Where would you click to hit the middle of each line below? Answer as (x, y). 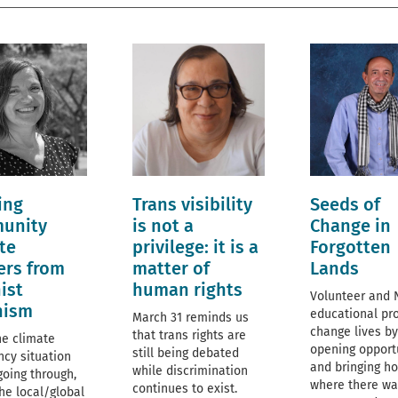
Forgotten (350, 247)
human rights (187, 290)
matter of (171, 269)
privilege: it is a (195, 247)
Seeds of (345, 205)
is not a (163, 226)
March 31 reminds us (191, 318)
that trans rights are (189, 336)
